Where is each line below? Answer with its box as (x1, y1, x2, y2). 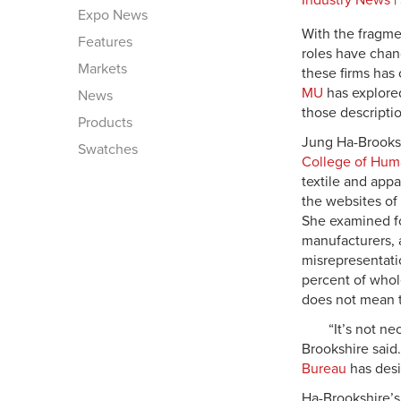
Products (78, 114, 132, 132)
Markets (78, 60, 127, 78)
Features (78, 33, 132, 51)
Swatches (78, 141, 138, 158)
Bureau (302, 360, 346, 378)
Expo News (78, 6, 148, 24)
